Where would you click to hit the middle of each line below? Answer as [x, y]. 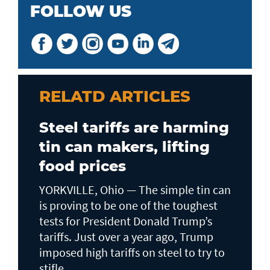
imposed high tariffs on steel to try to [132, 253]
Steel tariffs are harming [134, 128]
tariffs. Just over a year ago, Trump [126, 237]
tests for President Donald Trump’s [126, 221]
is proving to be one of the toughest [128, 206]
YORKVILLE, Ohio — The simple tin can [135, 190]
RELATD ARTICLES [115, 97]
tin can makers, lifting [124, 147]
